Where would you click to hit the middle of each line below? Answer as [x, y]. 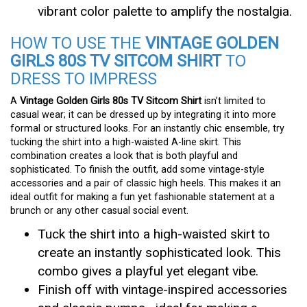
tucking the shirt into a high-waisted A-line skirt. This [126, 142]
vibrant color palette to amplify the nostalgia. [165, 11]
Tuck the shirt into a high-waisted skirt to [154, 234]
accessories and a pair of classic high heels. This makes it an [146, 183]
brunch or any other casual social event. [99, 210]
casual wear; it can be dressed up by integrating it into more [143, 114]
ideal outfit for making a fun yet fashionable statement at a [143, 197]
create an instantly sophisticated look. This [159, 252]
